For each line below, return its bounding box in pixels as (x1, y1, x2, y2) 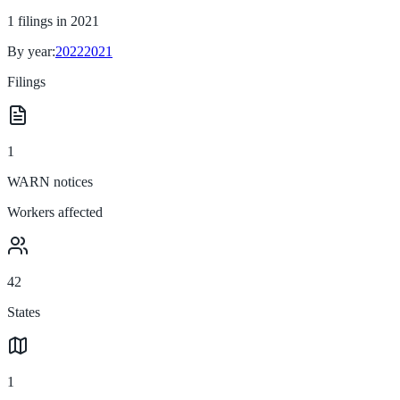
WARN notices (7, 173, 93, 189)
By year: (7, 43, 55, 59)
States (7, 304, 40, 320)
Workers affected (7, 204, 103, 220)
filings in (18, 12, 71, 29)
